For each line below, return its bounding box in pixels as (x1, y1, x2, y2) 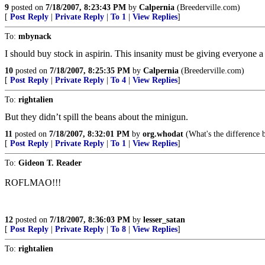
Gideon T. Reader (18, 159, 82, 167)
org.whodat (143, 130, 183, 138)
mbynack (18, 32, 51, 41)
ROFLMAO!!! (5, 177, 61, 188)
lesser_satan (143, 215, 185, 224)
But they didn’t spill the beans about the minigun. (5, 112, 188, 122)
